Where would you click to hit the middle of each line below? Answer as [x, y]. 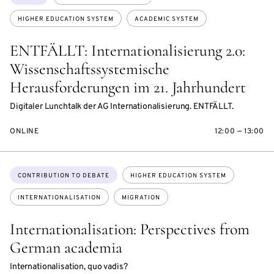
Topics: [24, 172]
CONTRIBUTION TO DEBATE [64, 176]
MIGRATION [141, 198]
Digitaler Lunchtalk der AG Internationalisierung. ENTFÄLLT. [122, 107]
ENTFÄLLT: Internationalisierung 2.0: [128, 51]
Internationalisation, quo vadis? [69, 267]
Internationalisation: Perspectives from [130, 229]
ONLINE [24, 132]
